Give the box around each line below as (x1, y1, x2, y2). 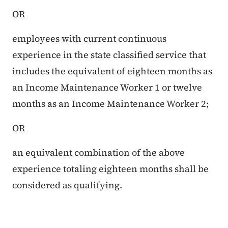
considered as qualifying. (12, 179, 122, 192)
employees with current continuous (12, 32, 166, 45)
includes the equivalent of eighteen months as (12, 65, 212, 78)
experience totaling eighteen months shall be (12, 162, 209, 176)
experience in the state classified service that (12, 48, 206, 62)
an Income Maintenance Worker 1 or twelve (12, 81, 202, 94)
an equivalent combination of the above (12, 146, 185, 159)
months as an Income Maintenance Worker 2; (12, 97, 209, 110)
